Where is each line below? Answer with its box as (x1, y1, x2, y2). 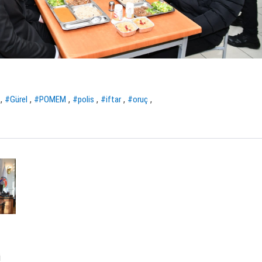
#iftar (100, 94, 121, 105)
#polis (72, 94, 94, 105)
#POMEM (33, 94, 66, 105)
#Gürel (4, 94, 27, 105)
